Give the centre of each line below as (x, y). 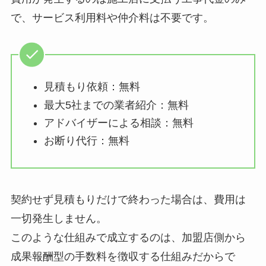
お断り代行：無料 (86, 141)
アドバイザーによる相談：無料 (118, 123)
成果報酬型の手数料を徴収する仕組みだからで (123, 256)
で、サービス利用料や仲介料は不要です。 (112, 18)
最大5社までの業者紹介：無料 (116, 105)
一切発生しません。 (58, 218)
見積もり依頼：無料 (92, 87)
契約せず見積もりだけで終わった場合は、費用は (128, 199)
